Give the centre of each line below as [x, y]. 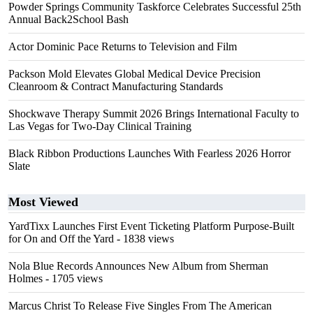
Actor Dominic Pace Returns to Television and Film [123, 46]
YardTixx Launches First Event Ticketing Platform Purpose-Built [151, 226]
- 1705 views [73, 278]
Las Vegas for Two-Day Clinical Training [100, 126]
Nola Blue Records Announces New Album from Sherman [138, 266]
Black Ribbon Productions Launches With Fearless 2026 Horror [150, 153]
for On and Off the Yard [61, 239]
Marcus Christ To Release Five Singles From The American [140, 306]
